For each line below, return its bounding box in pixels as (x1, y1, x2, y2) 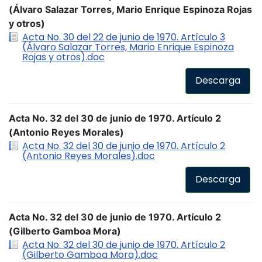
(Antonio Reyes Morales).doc (22, 149, 155, 163)
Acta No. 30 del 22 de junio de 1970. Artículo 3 (22, 30, 225, 44)
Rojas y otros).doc (22, 50, 105, 64)
